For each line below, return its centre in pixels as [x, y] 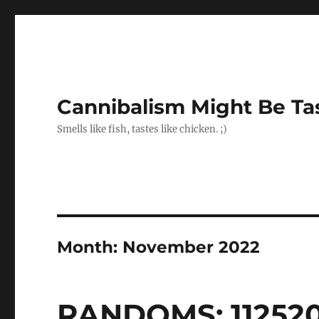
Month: [90, 247]
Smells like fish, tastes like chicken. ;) [142, 129]
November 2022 [192, 247]
